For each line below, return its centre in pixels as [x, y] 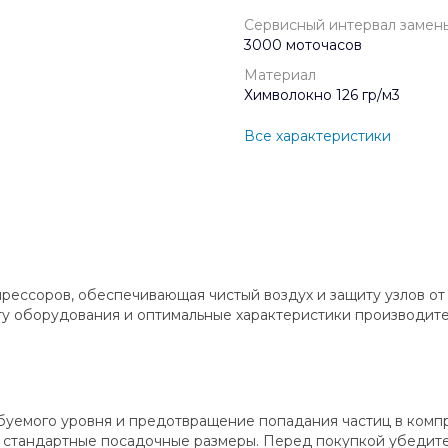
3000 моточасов [303, 45]
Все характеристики [317, 135]
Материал [280, 75]
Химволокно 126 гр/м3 [322, 95]
